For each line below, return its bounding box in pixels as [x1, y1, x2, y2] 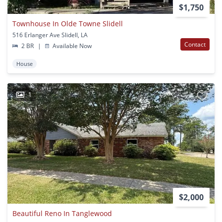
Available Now [51, 41, 92, 50]
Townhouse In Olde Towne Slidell [12, 18, 123, 28]
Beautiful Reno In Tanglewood [12, 208, 112, 218]
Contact [184, 40, 206, 49]
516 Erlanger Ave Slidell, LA [12, 30, 88, 39]
